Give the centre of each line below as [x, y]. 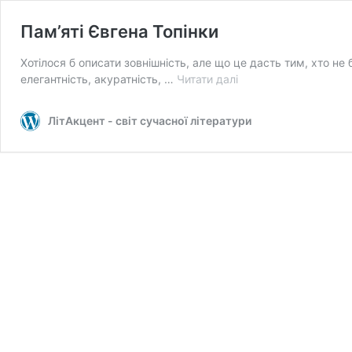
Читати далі [207, 79]
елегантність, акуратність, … [99, 79]
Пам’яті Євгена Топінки [119, 31]
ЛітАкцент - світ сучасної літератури [150, 121]
